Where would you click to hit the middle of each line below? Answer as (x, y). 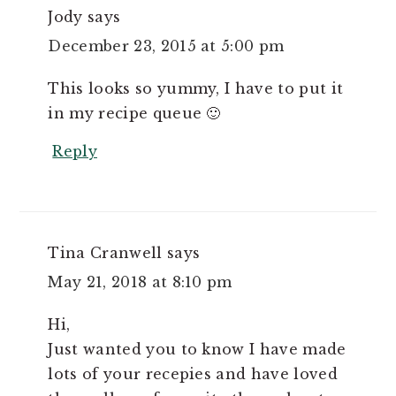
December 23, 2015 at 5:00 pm (166, 46)
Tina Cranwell (105, 252)
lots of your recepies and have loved (193, 373)
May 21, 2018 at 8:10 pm (140, 282)
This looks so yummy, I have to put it (196, 88)
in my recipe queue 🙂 (134, 113)
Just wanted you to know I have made (197, 349)
